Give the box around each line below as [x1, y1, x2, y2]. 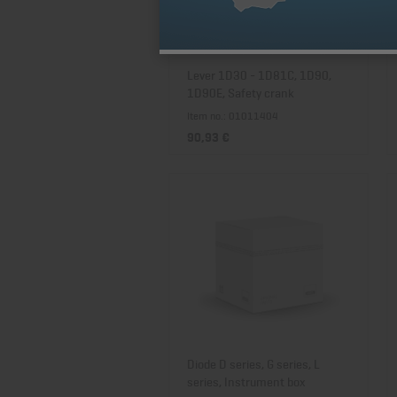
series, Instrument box [187, 371, 306, 390]
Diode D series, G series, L [187, 354, 320, 372]
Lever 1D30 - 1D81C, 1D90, [187, 65, 331, 83]
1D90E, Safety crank [187, 82, 294, 101]
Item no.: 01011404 [187, 107, 278, 123]
